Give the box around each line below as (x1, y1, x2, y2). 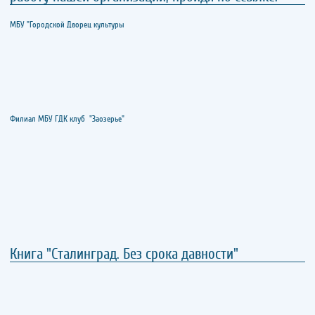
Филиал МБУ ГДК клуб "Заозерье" (10, 115, 124, 124)
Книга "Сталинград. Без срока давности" (10, 246, 238, 263)
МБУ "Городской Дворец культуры (10, 20, 124, 30)
